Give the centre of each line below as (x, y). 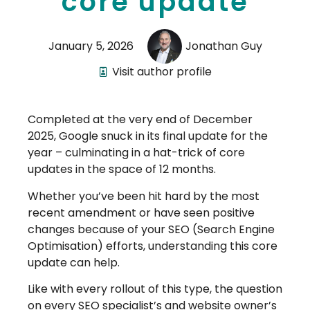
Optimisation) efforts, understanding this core (153, 246)
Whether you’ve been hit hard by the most (144, 196)
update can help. (74, 262)
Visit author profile (162, 72)
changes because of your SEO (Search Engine (151, 229)
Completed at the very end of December (140, 120)
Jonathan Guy (224, 46)
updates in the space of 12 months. (122, 170)
